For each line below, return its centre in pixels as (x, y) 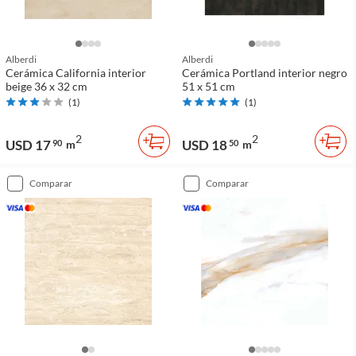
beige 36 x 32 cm (46, 86)
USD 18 (205, 145)
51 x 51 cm (209, 86)
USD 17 (28, 145)
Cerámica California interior (76, 72)
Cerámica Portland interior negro (265, 72)
